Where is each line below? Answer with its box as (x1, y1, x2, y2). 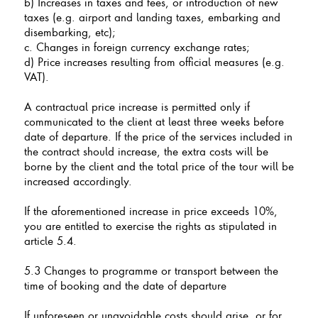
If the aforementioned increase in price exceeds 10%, (23, 203, 278, 218)
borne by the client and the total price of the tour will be (23, 158, 294, 173)
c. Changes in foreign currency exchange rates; (23, 39, 250, 54)
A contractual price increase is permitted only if (23, 99, 250, 114)
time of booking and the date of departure (23, 278, 226, 292)
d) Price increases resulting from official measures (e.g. (23, 54, 285, 69)
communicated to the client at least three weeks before (23, 114, 284, 128)
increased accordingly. (23, 173, 132, 188)
